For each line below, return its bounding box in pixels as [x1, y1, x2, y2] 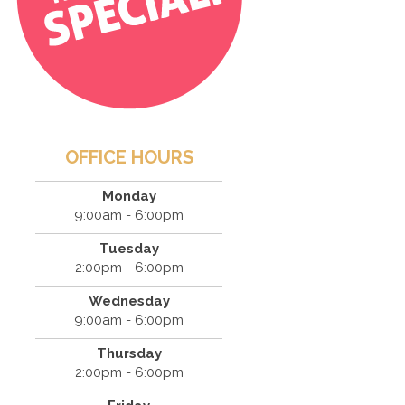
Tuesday [99, 240, 159, 258]
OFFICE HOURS [64, 146, 193, 169]
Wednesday [88, 293, 170, 310]
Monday [101, 188, 156, 205]
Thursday [96, 345, 162, 363]
